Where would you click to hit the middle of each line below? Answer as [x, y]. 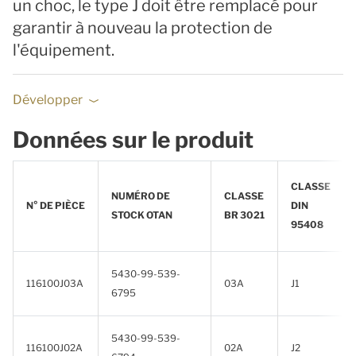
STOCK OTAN [142, 215]
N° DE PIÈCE [56, 205]
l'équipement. [64, 50]
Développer [48, 100]
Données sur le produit [133, 140]
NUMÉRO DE [141, 196]
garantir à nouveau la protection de [143, 28]
